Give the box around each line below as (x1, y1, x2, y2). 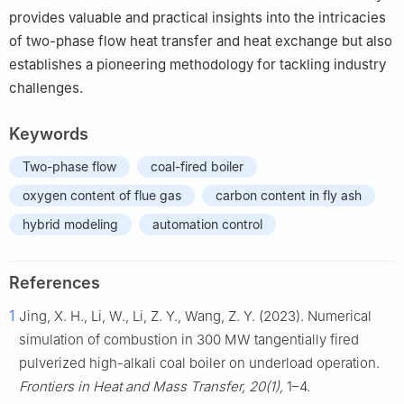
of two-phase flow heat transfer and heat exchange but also (9, 32, 392, 50)
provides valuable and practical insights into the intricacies (9, 9, 386, 27)
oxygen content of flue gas (23, 188, 181, 204)
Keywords (9, 124, 88, 144)
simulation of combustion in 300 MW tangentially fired (19, 331, 359, 349)
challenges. (9, 79, 83, 97)
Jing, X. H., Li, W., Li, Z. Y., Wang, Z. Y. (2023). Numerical (19, 308, 372, 326)
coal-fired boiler (151, 159, 243, 175)
